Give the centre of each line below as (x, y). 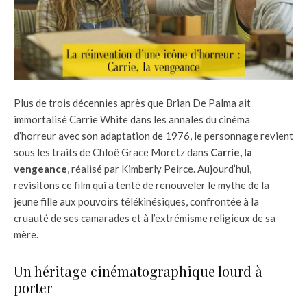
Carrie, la (231, 152)
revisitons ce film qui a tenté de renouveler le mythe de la (142, 185)
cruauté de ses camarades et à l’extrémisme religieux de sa (145, 218)
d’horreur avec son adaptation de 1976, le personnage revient (153, 135)
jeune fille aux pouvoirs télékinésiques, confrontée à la (136, 201)
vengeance (40, 168)
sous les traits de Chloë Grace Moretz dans (112, 152)
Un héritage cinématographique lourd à (138, 271)
